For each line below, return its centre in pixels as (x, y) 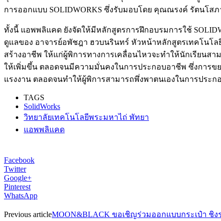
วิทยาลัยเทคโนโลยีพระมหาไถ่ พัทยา (86, 117)
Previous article (28, 214)
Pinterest (17, 186)
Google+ (18, 178)
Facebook (19, 160)
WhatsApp (21, 195)
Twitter (15, 169)
